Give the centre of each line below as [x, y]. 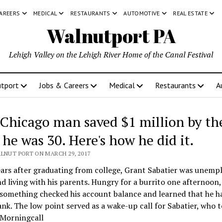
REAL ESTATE [191, 13]
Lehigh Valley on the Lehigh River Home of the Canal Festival [111, 55]
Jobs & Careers [64, 85]
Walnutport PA [111, 36]
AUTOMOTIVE [142, 13]
